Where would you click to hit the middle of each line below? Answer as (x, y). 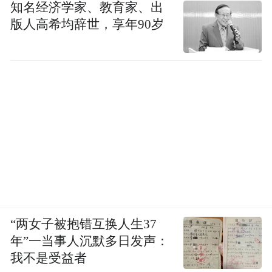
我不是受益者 (49, 258)
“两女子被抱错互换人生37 (84, 224)
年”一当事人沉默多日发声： (90, 241)
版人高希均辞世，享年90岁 (87, 25)
